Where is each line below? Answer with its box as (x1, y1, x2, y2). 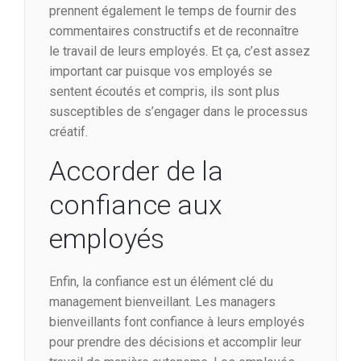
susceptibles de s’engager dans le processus (49, 104, 308, 120)
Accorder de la (49, 155, 223, 188)
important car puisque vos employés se (49, 64, 272, 80)
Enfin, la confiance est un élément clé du (49, 274, 273, 290)
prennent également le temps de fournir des (49, 3, 297, 19)
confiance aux (49, 189, 222, 222)
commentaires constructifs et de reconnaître (49, 23, 299, 39)
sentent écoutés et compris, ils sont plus (49, 84, 280, 100)
